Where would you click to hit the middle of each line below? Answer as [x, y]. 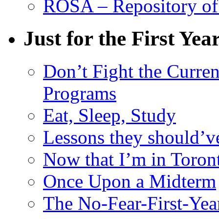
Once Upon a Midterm [130, 181]
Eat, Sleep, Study [109, 115]
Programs [80, 93]
